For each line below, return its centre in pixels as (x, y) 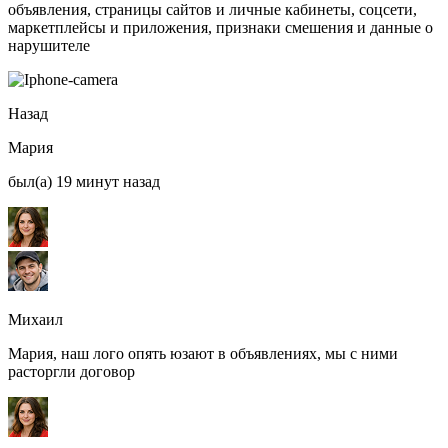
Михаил (35, 320)
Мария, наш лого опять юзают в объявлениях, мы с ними (203, 354)
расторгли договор (71, 372)
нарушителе (49, 46)
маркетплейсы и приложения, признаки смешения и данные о (220, 28)
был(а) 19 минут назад (84, 182)
